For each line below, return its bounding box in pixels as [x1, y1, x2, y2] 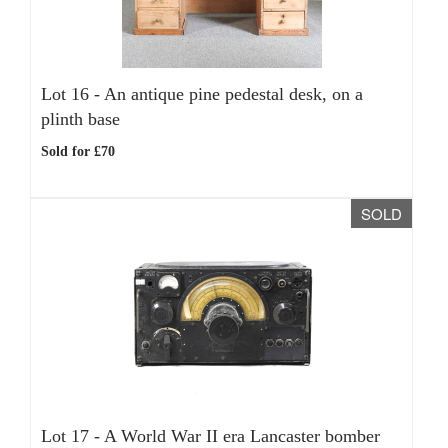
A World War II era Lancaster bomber [104, 426, 380, 446]
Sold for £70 [41, 144, 115, 159]
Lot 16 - [41, 84, 104, 104]
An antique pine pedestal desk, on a [104, 84, 363, 104]
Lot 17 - [41, 426, 104, 446]
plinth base [41, 109, 120, 129]
